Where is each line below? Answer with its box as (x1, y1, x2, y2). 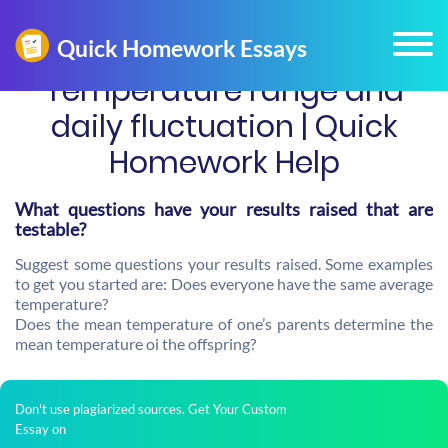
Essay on (15, 421, 66, 437)
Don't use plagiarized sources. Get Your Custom (15, 401, 287, 417)
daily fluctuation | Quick (50, 106, 398, 148)
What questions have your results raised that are (15, 198, 433, 220)
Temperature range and (44, 70, 404, 112)
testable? (15, 218, 86, 240)
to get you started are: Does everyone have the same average (15, 274, 433, 293)
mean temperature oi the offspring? (15, 334, 256, 353)
